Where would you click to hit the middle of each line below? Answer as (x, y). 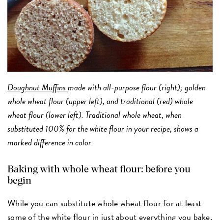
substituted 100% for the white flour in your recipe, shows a (103, 129)
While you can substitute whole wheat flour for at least (105, 203)
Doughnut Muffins (38, 87)
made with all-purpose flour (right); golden (137, 87)
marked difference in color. (51, 142)
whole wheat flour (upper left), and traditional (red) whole (100, 101)
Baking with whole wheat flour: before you (99, 170)
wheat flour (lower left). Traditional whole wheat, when (95, 115)
